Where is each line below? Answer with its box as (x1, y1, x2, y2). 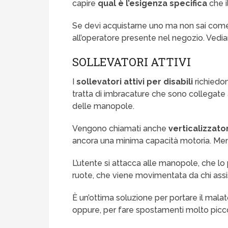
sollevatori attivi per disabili (76, 77, 193, 87)
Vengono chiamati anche (72, 124, 169, 134)
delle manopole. (72, 101, 135, 111)
